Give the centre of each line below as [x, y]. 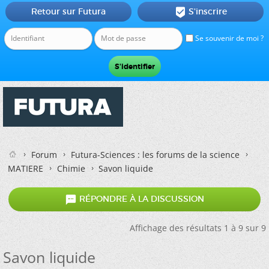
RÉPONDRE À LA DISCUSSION [141, 199]
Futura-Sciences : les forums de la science [155, 155]
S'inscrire [207, 11]
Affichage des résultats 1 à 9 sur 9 [198, 228]
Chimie [71, 168]
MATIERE [26, 168]
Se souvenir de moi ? [228, 38]
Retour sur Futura [68, 11]
